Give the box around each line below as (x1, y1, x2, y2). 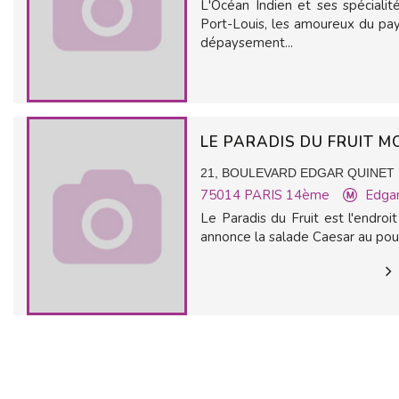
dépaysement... (200, 34, 293, 52)
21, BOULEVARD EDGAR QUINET (200, 166, 395, 180)
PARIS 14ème (244, 186, 330, 204)
